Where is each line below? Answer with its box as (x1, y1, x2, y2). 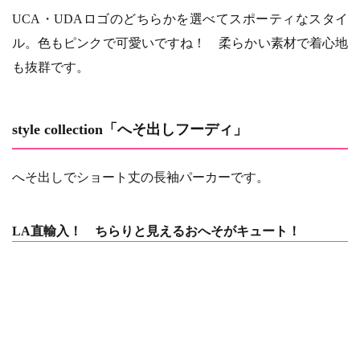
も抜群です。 (12, 59, 89, 74)
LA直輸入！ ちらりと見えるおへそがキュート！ (12, 223, 301, 238)
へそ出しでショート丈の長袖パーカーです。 (12, 170, 269, 184)
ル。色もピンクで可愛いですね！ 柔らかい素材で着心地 (12, 35, 348, 50)
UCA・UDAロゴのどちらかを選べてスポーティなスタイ (12, 11, 348, 26)
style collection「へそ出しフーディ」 (12, 121, 247, 137)
